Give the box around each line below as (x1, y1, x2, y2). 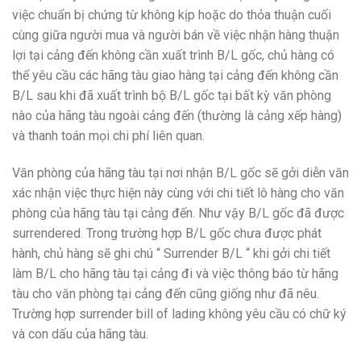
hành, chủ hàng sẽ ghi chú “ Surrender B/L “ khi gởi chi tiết (12, 245, 330, 261)
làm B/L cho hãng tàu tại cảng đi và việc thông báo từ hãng (12, 265, 338, 281)
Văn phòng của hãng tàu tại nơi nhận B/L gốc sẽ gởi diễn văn (12, 164, 349, 180)
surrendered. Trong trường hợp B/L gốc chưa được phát (12, 225, 322, 241)
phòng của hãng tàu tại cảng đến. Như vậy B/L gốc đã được (12, 205, 344, 221)
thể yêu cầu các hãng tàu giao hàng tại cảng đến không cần (12, 68, 338, 84)
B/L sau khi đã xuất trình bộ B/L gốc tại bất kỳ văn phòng (12, 88, 331, 104)
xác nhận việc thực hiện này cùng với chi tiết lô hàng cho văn (12, 185, 344, 201)
